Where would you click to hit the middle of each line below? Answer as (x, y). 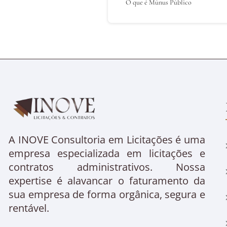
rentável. (29, 208)
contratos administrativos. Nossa (107, 167)
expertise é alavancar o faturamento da (107, 181)
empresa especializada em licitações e (107, 154)
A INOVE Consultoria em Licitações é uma (107, 140)
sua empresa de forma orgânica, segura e (107, 195)
